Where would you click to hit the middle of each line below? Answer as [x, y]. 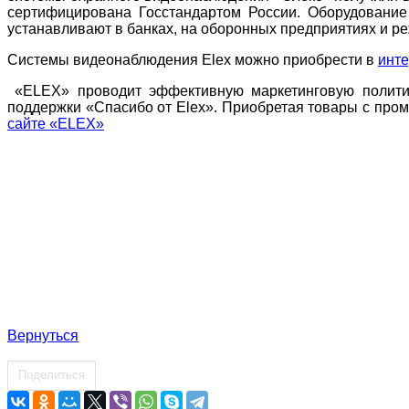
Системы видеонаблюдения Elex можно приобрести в [193, 59]
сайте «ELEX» [56, 123]
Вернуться [43, 335]
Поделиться [52, 374]
